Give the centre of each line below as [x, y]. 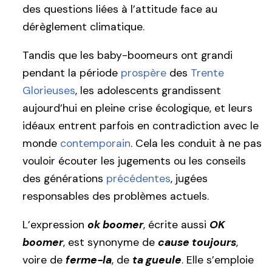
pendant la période [72, 73]
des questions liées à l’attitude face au [120, 9]
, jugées [189, 178]
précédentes [138, 178]
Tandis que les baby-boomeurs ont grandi [127, 55]
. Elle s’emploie [218, 260]
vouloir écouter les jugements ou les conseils [134, 161]
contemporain [95, 143]
